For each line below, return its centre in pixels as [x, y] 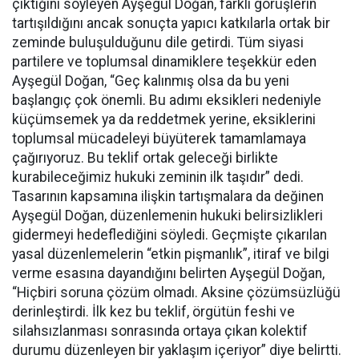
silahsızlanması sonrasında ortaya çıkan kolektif [160, 331]
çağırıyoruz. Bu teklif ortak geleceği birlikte [145, 158]
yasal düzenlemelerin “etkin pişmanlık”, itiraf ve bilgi [171, 254]
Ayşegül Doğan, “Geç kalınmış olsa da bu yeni [151, 81]
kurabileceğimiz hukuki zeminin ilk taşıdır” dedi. [158, 177]
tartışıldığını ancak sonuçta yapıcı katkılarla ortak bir [171, 23]
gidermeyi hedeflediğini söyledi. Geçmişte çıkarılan [169, 235]
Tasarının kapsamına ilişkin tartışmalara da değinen [168, 196]
